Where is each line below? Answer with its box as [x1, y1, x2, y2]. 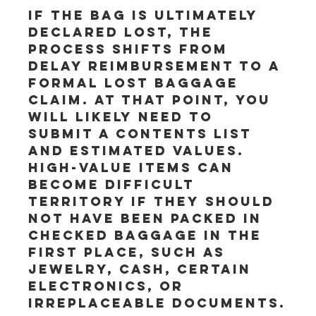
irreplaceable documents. [28, 295, 286, 311]
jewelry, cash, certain [28, 261, 257, 277]
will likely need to [28, 109, 219, 125]
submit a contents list [28, 126, 258, 142]
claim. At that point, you [28, 92, 277, 108]
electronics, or [28, 278, 190, 294]
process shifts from [28, 41, 234, 57]
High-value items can [28, 159, 240, 176]
